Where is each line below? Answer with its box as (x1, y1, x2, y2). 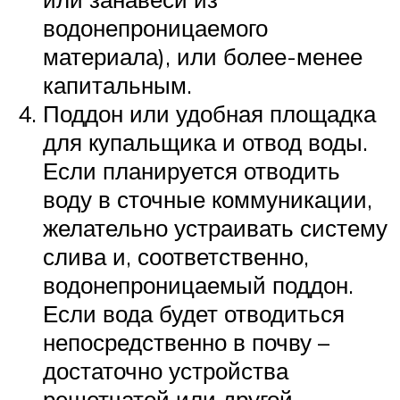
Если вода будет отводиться (43, 299, 345, 329)
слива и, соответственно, (43, 242, 309, 271)
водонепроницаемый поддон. (43, 271, 354, 300)
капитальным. (43, 71, 192, 100)
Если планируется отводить (43, 156, 340, 186)
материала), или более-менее (43, 42, 362, 71)
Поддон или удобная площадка (43, 99, 376, 129)
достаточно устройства (43, 356, 288, 386)
